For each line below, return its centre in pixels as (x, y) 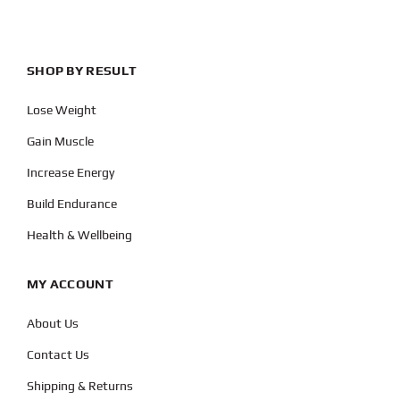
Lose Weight (61, 109)
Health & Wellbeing (79, 234)
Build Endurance (71, 203)
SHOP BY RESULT (82, 70)
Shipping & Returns (79, 385)
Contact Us (58, 354)
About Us (52, 323)
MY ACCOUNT (70, 283)
